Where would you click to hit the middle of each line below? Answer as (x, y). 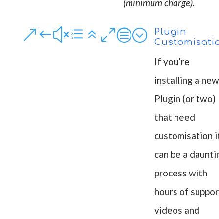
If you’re (172, 61)
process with (181, 173)
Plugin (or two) (185, 99)
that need (175, 117)
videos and (177, 210)
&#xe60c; (84, 35)
